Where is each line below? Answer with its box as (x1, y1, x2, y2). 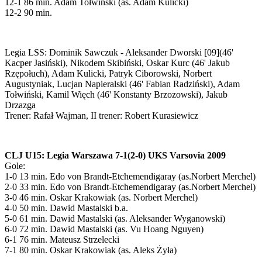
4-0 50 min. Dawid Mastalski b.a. (5, 202, 128, 213)
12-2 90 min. (5, 7, 52, 18)
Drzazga (5, 99, 36, 110)
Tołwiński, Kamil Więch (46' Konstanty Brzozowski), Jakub (5, 89, 227, 99)
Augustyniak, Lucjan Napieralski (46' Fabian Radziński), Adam (5, 78, 240, 89)
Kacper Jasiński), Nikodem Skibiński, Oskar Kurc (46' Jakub (5, 57, 230, 68)
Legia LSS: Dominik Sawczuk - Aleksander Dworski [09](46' (5, 47, 233, 57)
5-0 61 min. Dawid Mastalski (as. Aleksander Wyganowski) (5, 213, 225, 223)
